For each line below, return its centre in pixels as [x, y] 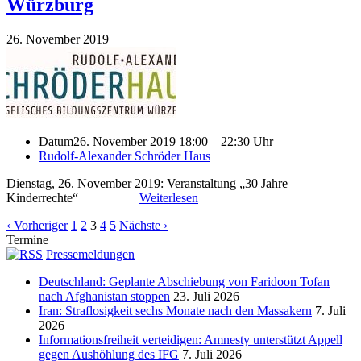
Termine [27, 239]
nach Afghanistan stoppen [104, 296]
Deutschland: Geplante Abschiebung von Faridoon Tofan [184, 281]
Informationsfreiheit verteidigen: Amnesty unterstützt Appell [191, 339]
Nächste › [143, 225]
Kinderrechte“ [73, 197]
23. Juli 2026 [206, 296]
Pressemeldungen [90, 254]
